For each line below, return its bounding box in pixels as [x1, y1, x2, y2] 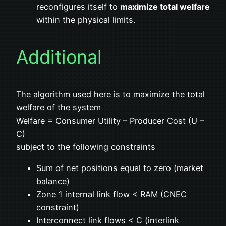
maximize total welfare [120, 2, 210, 12]
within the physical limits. [36, 15, 135, 25]
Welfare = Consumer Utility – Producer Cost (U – [16, 116, 204, 126]
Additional [16, 46, 102, 69]
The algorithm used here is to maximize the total [16, 89, 205, 100]
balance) [36, 176, 70, 187]
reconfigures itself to [36, 2, 120, 12]
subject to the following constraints [16, 142, 155, 152]
